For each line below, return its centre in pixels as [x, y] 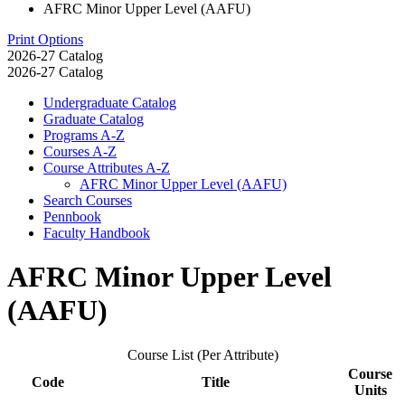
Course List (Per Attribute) [202, 354]
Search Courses [88, 200]
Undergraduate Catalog [110, 102]
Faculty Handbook [97, 232]
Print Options [45, 39]
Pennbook [72, 216]
